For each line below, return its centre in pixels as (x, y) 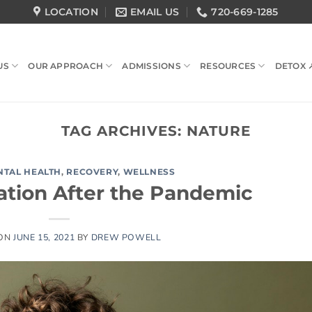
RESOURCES (228, 66)
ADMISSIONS (151, 66)
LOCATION (71, 12)
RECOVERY (92, 172)
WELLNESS (149, 172)
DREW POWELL (126, 237)
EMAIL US (155, 12)
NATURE (219, 131)
